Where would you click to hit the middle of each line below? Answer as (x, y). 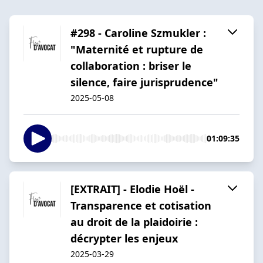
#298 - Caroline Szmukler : (138, 33)
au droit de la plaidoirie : (134, 222)
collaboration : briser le (131, 65)
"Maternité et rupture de (137, 49)
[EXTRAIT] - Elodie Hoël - (132, 189)
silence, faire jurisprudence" (144, 82)
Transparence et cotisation (141, 205)
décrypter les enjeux (124, 238)
